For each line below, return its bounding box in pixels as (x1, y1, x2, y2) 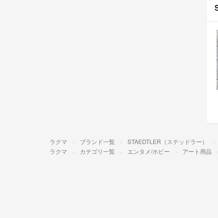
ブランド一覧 (80, 137, 115, 145)
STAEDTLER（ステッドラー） (127, 137, 208, 145)
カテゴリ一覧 (80, 146, 115, 155)
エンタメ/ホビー (127, 146, 170, 155)
